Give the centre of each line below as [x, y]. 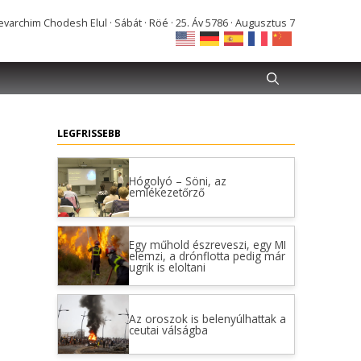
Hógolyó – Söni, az [177, 181]
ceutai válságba [168, 330]
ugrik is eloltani [167, 267]
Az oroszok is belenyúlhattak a [207, 318]
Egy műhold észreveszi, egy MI [207, 244]
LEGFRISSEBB [89, 133]
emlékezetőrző [166, 193]
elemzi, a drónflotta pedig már [207, 255]
